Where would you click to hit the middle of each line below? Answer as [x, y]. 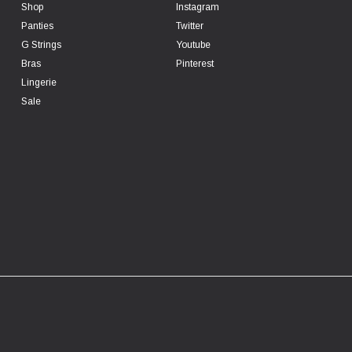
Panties [38, 26]
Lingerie [39, 83]
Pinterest [194, 64]
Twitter [189, 26]
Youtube [193, 45]
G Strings [42, 45]
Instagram [197, 7]
